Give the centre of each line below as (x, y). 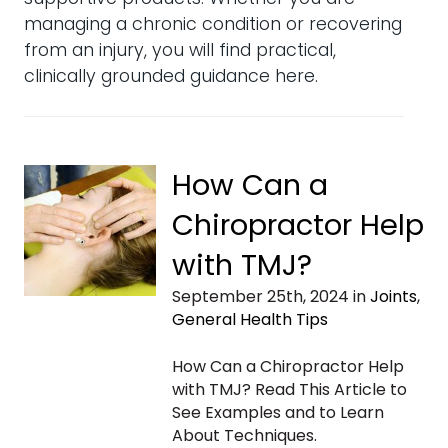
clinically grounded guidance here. (171, 76)
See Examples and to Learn (277, 412)
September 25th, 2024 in (270, 296)
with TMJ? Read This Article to (289, 389)
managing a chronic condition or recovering (213, 24)
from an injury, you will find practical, (180, 50)
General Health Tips (249, 319)
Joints (393, 296)
